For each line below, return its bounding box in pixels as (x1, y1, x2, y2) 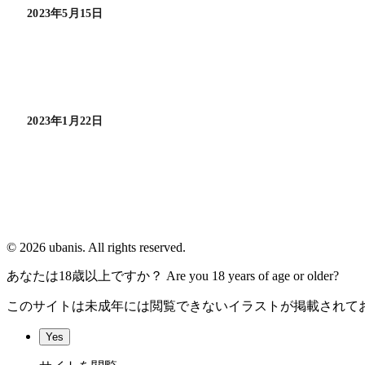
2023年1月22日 (27, 115, 103, 128)
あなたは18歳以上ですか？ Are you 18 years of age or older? (7, 269, 339, 284)
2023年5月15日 (27, 7, 103, 20)
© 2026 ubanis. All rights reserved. (7, 240, 186, 255)
